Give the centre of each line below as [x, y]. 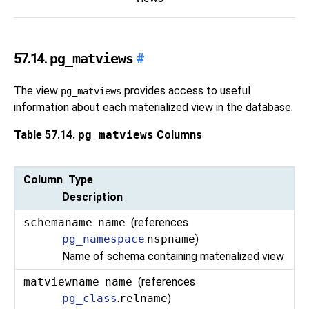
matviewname [62, 281]
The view [37, 91]
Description [93, 197]
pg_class [90, 298]
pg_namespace [104, 239]
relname [144, 298]
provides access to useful [186, 91]
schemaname [58, 222]
